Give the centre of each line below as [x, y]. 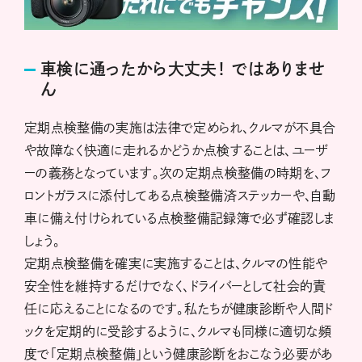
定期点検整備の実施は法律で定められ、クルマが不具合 [180, 128]
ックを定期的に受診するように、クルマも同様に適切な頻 [178, 332]
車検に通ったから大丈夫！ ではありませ [183, 69]
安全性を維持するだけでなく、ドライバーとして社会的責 [175, 286]
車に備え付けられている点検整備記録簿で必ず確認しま [180, 219]
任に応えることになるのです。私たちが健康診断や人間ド [179, 309]
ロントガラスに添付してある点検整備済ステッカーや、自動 [180, 196]
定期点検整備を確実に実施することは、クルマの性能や [176, 264]
